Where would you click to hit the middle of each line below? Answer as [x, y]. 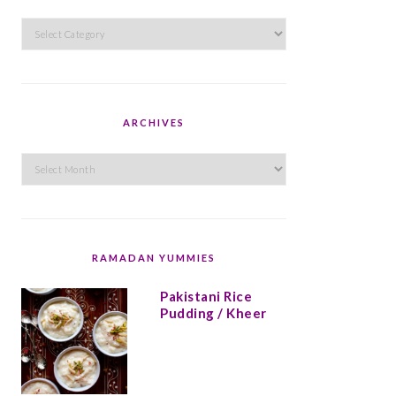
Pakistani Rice [206, 296]
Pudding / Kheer [213, 313]
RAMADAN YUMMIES [154, 258]
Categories [56, 28]
